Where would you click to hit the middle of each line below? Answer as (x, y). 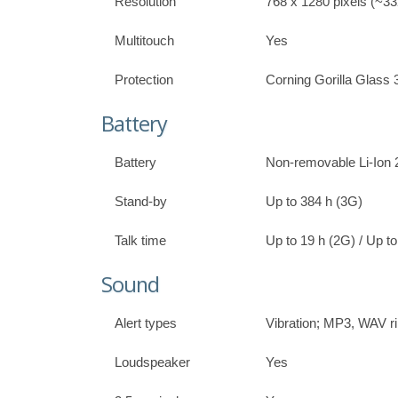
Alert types (146, 323)
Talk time (140, 241)
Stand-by (141, 202)
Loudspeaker (152, 362)
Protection (144, 80)
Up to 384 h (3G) (314, 202)
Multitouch (144, 41)
